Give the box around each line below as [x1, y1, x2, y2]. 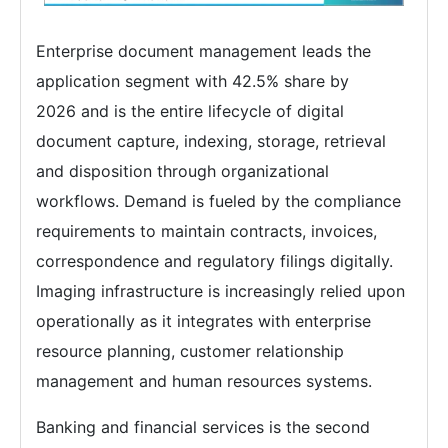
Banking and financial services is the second [36, 417, 370, 438]
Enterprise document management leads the [36, 41, 371, 62]
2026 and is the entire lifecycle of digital [36, 101, 344, 122]
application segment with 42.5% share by [36, 71, 349, 92]
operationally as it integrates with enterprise [36, 311, 371, 332]
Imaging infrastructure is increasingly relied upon [36, 281, 405, 302]
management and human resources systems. [36, 371, 372, 392]
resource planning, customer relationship [36, 341, 344, 362]
